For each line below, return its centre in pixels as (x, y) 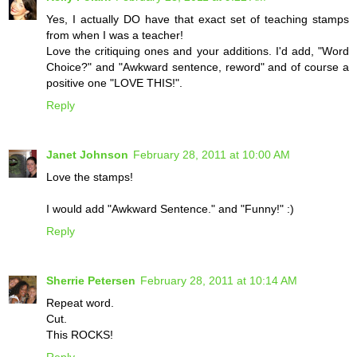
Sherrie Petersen (91, 281)
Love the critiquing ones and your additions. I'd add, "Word (198, 51)
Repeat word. (80, 303)
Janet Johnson (87, 155)
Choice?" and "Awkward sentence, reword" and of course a (198, 67)
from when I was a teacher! (115, 35)
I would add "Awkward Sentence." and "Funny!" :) (170, 209)
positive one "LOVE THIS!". (114, 83)
